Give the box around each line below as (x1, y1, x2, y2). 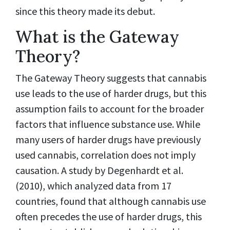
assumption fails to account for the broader (15, 102, 204, 115)
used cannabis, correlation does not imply (15, 148, 196, 161)
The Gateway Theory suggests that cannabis (15, 71, 206, 84)
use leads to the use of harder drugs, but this (15, 86, 206, 100)
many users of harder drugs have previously (15, 132, 201, 146)
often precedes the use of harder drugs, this (15, 209, 202, 223)
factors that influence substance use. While (15, 117, 200, 130)
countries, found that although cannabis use (15, 194, 206, 207)
